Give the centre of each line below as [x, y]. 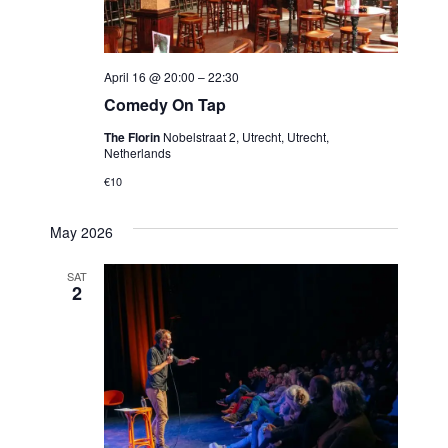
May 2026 [81, 232]
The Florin [133, 137]
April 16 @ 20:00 [149, 77]
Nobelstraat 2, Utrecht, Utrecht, [245, 137]
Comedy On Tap [164, 105]
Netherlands [137, 153]
